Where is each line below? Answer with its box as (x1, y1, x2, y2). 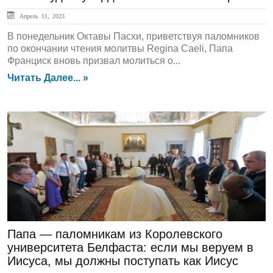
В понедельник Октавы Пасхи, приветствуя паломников (7, 31, 260, 41)
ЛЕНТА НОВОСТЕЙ (15, 125, 124, 138)
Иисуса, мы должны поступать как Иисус (7, 254, 238, 268)
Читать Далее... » (7, 73, 88, 83)
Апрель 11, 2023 (16, 13, 65, 19)
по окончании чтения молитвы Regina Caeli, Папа (7, 43, 233, 54)
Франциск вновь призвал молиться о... (7, 55, 180, 66)
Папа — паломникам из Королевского (7, 227, 222, 241)
